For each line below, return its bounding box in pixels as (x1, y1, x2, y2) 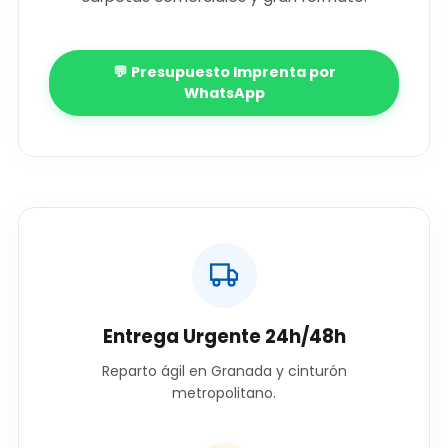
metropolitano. (172, 382, 276, 403)
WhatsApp (183, 82, 265, 103)
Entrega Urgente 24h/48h (102, 323, 346, 349)
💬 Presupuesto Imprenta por (112, 61, 336, 82)
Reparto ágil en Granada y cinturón (101, 360, 347, 381)
